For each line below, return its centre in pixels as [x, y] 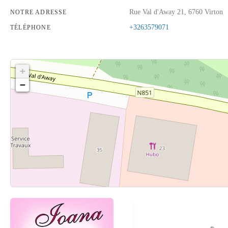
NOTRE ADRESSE [39, 12]
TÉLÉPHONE [31, 27]
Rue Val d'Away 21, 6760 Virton [176, 12]
